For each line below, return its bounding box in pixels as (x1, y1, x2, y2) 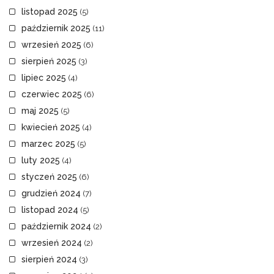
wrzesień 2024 (21, 238, 82, 248)
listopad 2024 (21, 205, 78, 215)
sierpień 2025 (21, 56, 76, 67)
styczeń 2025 (21, 172, 77, 182)
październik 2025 (21, 23, 91, 34)
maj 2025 (21, 106, 59, 116)
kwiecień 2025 (21, 122, 80, 133)
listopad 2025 (21, 7, 78, 17)
